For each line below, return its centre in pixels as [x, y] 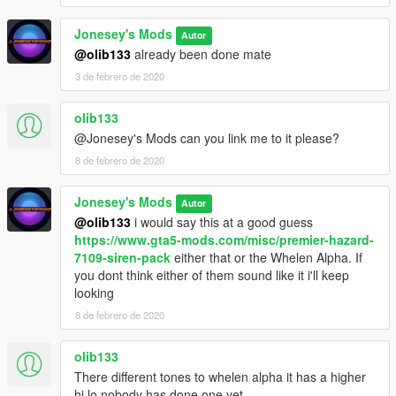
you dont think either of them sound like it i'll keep [212, 275]
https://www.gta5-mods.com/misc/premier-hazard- [224, 240]
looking [94, 293]
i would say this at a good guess [222, 222]
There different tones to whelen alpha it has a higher [220, 377]
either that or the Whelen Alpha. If [267, 258]
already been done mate [201, 54]
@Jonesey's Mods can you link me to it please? [207, 138]
